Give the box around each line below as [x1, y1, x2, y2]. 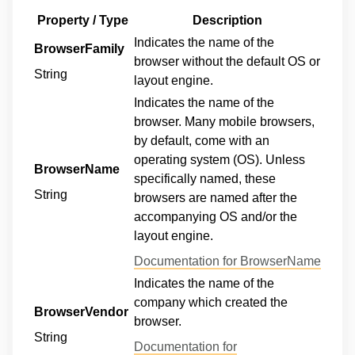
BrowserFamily [34, 42, 124, 55]
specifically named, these [134, 172, 276, 185]
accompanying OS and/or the [134, 210, 297, 223]
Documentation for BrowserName [134, 254, 321, 268]
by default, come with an [134, 134, 269, 147]
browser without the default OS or [134, 55, 320, 68]
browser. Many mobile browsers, [134, 115, 315, 128]
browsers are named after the [134, 191, 297, 204]
